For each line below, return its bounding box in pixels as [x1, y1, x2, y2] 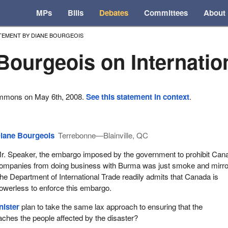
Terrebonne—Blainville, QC [58, 129, 149, 140]
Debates [99, 7, 129, 19]
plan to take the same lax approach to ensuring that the [19, 201, 203, 212]
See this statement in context [86, 91, 190, 103]
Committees [144, 7, 188, 19]
